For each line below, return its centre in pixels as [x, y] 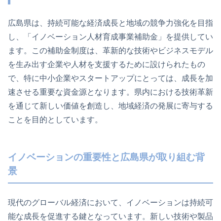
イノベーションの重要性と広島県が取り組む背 [106, 157]
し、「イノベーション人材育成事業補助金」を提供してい [110, 37]
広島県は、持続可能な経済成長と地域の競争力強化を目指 [110, 23]
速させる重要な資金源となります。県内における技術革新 [110, 92]
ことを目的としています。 [55, 119]
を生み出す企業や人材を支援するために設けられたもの [107, 64]
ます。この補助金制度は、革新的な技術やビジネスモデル [110, 50]
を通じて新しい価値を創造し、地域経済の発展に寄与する [110, 106]
